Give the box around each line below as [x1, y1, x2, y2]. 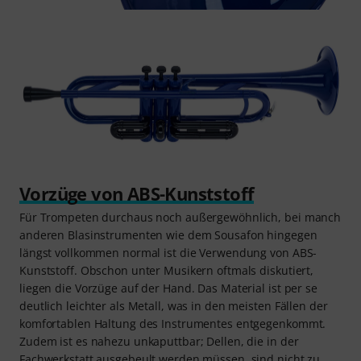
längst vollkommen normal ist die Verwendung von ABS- [19, 245, 317, 261]
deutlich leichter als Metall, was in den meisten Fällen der [19, 298, 328, 314]
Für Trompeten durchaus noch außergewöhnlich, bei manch [19, 210, 342, 226]
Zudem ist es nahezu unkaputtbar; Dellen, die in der [19, 334, 299, 350]
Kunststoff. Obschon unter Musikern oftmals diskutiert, [19, 263, 314, 279]
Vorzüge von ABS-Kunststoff [19, 181, 255, 206]
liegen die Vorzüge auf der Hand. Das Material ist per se [19, 280, 317, 297]
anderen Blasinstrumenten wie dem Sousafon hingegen [19, 227, 317, 243]
